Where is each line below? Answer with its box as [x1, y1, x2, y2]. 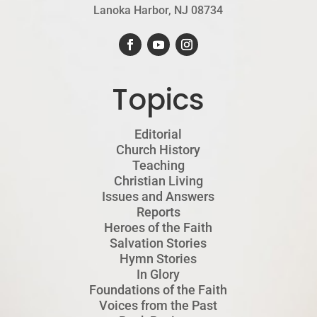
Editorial [134, 126, 183, 142]
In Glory [137, 266, 180, 282]
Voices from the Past [99, 297, 218, 313]
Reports [136, 204, 180, 219]
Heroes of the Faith [104, 219, 213, 235]
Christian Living [113, 173, 203, 188]
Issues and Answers [102, 188, 215, 204]
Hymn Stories [120, 250, 197, 266]
